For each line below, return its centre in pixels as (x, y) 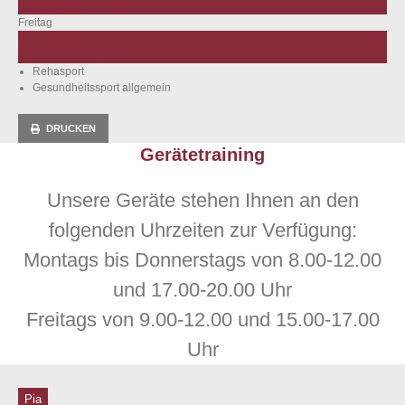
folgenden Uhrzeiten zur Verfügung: (202, 230)
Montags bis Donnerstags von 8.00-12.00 (202, 259)
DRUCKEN (71, 129)
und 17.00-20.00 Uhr (202, 289)
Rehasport (58, 72)
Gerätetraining (202, 155)
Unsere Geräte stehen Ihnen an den (202, 200)
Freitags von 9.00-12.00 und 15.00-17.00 (202, 319)
